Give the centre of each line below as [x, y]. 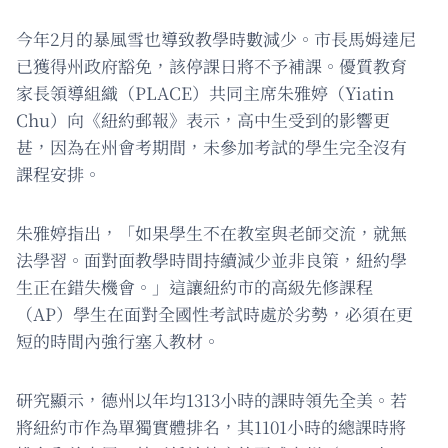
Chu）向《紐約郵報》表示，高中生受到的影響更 [203, 119]
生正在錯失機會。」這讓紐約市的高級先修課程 [194, 286]
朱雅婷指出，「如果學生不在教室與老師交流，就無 [211, 232]
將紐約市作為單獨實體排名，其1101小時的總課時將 [211, 426]
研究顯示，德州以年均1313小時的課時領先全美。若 [211, 399]
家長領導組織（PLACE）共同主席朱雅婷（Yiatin [205, 92]
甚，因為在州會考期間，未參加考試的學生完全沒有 [211, 146]
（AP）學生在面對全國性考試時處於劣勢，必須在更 [214, 313]
